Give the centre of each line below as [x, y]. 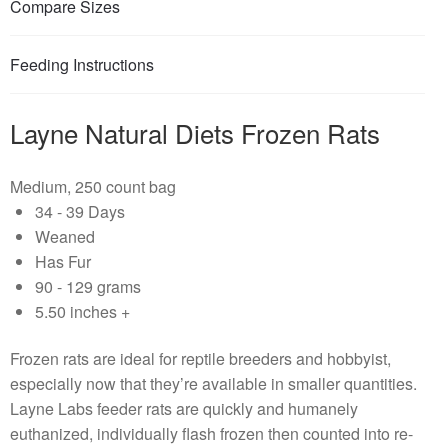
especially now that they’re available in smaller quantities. [213, 384]
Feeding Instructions [82, 65]
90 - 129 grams [88, 286]
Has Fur [63, 261]
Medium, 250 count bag [93, 186]
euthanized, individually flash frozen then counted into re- [211, 434]
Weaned [65, 236]
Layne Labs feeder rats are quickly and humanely [184, 409]
